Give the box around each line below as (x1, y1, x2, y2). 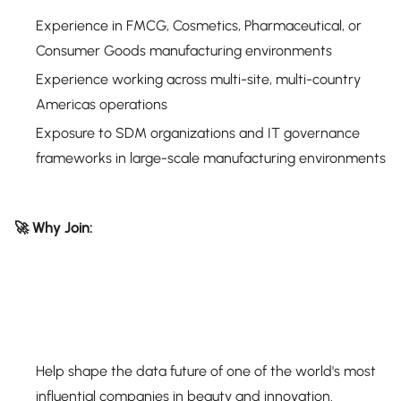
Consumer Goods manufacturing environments (36, 42, 332, 59)
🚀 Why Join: (14, 219, 92, 236)
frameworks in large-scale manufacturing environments (36, 149, 386, 166)
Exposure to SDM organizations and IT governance (36, 124, 360, 141)
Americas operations (36, 96, 167, 113)
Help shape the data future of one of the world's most (36, 363, 376, 380)
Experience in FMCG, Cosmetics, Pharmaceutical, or (36, 17, 362, 34)
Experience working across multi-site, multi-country (36, 71, 361, 88)
